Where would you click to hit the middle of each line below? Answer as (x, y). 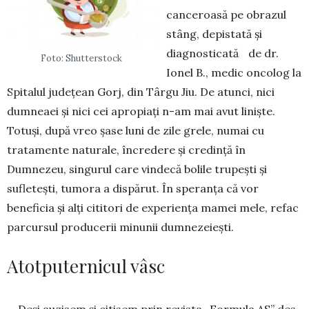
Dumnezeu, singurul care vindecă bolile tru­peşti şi (137, 169)
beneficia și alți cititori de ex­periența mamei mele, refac (153, 208)
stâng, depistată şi (214, 34)
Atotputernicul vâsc (86, 266)
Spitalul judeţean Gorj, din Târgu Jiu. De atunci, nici (141, 92)
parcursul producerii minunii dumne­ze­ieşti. (120, 227)
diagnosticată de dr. (222, 53)
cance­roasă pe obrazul (226, 15)
